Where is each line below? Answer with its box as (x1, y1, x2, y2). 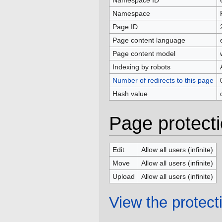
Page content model (112, 50, 175, 58)
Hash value (112, 90, 148, 98)
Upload (112, 172, 135, 181)
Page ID (112, 23, 138, 31)
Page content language (112, 36, 185, 45)
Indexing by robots (112, 63, 170, 71)
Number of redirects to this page (112, 76, 214, 85)
